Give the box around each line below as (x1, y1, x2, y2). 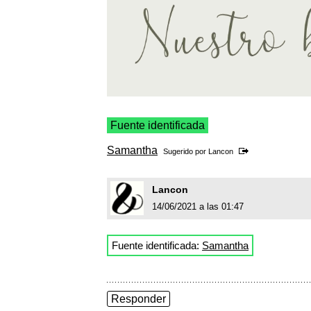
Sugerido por (163, 147, 208, 156)
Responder (111, 293, 166, 305)
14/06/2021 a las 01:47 (152, 201, 244, 212)
